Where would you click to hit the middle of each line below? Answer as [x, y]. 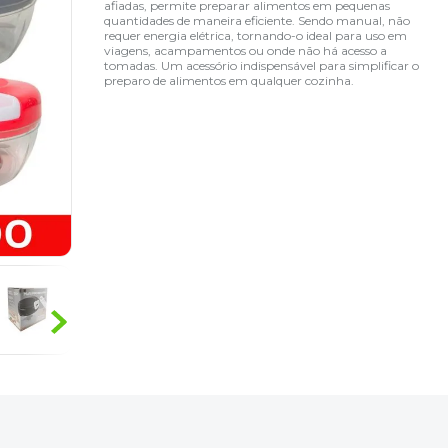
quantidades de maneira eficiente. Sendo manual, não [257, 20]
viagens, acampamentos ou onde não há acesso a [246, 50]
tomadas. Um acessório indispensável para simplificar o [262, 65]
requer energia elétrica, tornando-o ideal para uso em [256, 35]
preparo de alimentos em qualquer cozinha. [229, 80]
